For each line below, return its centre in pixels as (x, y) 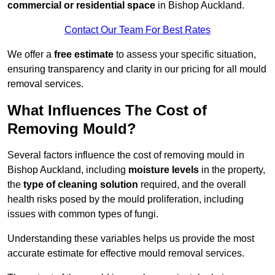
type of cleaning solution (81, 185)
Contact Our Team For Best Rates (137, 30)
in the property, (232, 170)
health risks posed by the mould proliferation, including (126, 199)
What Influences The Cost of (107, 110)
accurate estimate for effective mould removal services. (126, 254)
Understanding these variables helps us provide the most (131, 239)
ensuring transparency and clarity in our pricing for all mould (137, 69)
